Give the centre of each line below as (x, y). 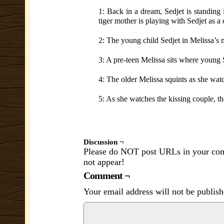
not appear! (104, 162)
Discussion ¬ (104, 142)
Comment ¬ (106, 175)
